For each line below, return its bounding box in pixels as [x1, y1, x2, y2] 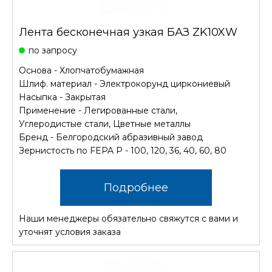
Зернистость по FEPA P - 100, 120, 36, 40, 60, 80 [19, 145, 226, 156]
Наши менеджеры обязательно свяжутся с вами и [19, 213, 238, 224]
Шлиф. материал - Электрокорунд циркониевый [19, 78, 230, 89]
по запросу [29, 45, 77, 56]
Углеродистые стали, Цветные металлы [19, 118, 191, 129]
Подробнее [104, 181, 168, 194]
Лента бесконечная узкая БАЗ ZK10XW [19, 25, 237, 39]
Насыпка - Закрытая [19, 92, 106, 103]
